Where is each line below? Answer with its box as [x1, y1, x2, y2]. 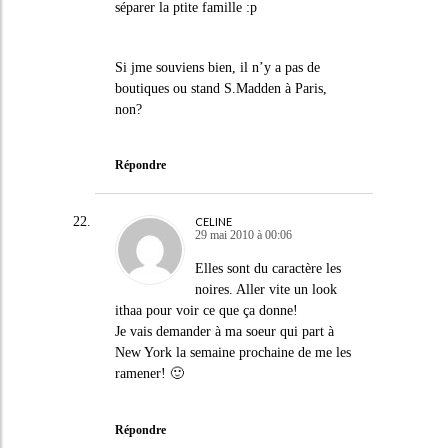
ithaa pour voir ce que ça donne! [114, 303, 298, 318]
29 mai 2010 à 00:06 [194, 228, 292, 242]
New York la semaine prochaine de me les [114, 345, 351, 360]
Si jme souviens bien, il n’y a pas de [114, 59, 320, 75]
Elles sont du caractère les [194, 261, 341, 276]
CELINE [194, 215, 232, 228]
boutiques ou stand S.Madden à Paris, [114, 80, 327, 96]
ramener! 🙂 [114, 366, 184, 381]
